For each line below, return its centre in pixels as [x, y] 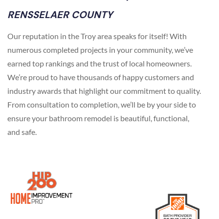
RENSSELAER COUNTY [60, 15]
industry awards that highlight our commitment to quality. [104, 91]
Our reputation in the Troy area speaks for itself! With [97, 36]
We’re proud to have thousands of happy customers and [101, 77]
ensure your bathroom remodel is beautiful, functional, [98, 118]
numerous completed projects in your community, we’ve [100, 50]
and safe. [22, 132]
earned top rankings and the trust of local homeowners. [99, 64]
